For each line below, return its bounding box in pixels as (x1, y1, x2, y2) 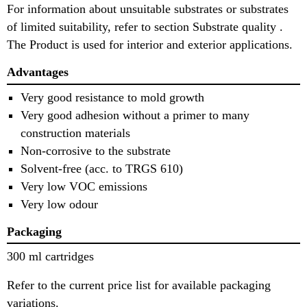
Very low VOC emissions (21, 179, 147, 193)
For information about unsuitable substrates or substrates (7, 2, 288, 16)
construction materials (21, 125, 130, 140)
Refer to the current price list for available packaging (7, 278, 271, 293)
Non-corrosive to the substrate (21, 143, 171, 158)
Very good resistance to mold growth (21, 90, 204, 104)
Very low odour (21, 197, 98, 211)
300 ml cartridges (7, 249, 94, 264)
